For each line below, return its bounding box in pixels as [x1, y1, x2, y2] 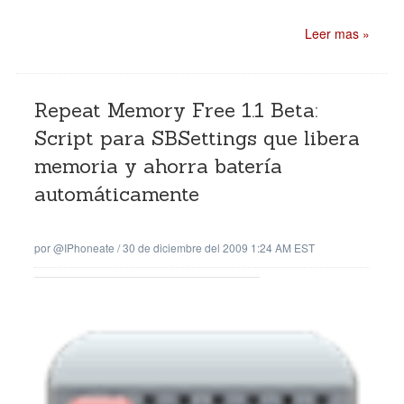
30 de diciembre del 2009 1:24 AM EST [123, 240, 315, 255]
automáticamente [34, 181, 199, 207]
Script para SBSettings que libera [34, 125, 360, 151]
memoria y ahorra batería [34, 153, 282, 179]
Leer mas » [305, 24, 370, 42]
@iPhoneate [53, 240, 115, 255]
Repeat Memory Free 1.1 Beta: [34, 97, 318, 123]
